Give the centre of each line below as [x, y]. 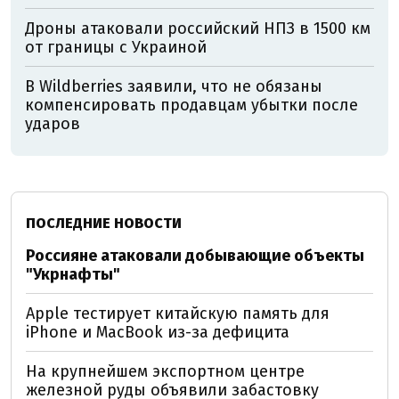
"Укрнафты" [73, 274]
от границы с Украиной [116, 47]
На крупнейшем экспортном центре [165, 371]
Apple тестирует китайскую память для [178, 313]
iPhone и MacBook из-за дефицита [158, 332]
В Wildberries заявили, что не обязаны [174, 86]
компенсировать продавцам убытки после [191, 105]
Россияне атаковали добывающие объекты [195, 256]
